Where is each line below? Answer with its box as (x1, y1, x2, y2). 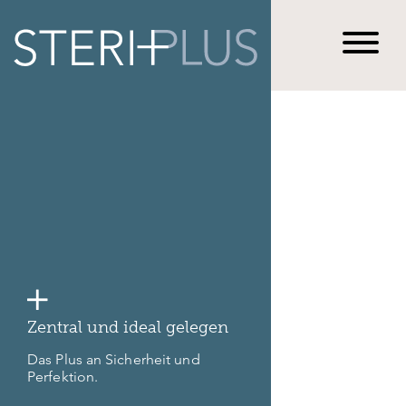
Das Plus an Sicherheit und (27, 351, 200, 368)
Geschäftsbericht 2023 (32, 63, 206, 82)
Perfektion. (27, 368, 99, 385)
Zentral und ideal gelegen (27, 318, 228, 336)
